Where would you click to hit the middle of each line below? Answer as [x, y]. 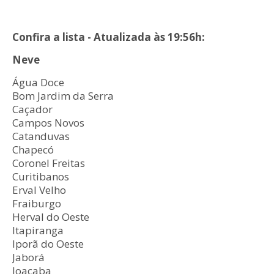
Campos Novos [48, 123]
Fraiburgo [37, 204]
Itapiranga [38, 231]
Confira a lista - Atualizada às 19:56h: [109, 37]
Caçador [32, 109]
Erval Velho [39, 190]
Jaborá [28, 257]
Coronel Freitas [49, 163]
